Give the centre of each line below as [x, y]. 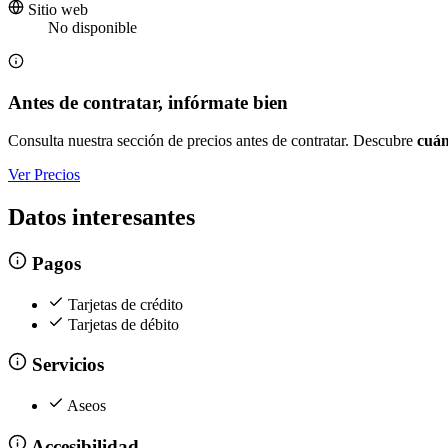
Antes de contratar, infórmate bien [148, 102]
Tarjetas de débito [123, 324]
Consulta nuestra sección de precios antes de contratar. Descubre [212, 141]
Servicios [65, 365]
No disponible [92, 28]
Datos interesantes [101, 217]
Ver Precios [44, 175]
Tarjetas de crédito [125, 304]
